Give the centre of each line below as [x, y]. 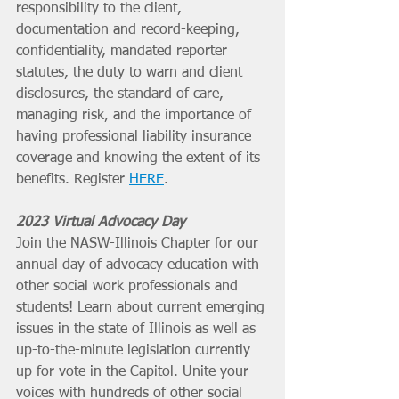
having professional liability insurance [136, 137]
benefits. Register [73, 179]
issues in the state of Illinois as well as [138, 329]
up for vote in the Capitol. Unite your [134, 372]
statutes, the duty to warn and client [131, 73]
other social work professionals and [129, 286]
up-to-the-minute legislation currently [135, 350]
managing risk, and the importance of [136, 115]
